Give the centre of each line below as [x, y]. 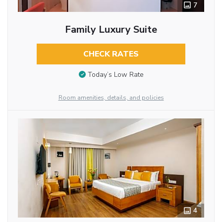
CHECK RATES [111, 54]
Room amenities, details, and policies [111, 98]
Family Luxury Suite [111, 30]
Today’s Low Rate [115, 74]
